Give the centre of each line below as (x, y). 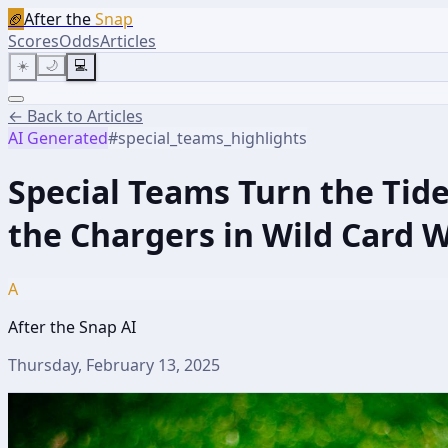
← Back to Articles (75, 116)
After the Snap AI (72, 326)
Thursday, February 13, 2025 (114, 364)
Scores (33, 41)
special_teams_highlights (212, 138)
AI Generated (58, 138)
